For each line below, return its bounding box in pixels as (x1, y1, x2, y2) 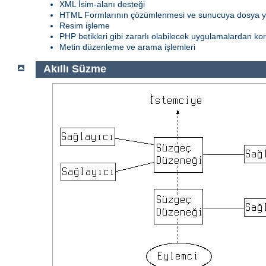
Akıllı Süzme (43, 63, 106, 75)
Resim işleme (59, 20, 110, 30)
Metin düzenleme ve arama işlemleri (59, 42, 195, 52)
